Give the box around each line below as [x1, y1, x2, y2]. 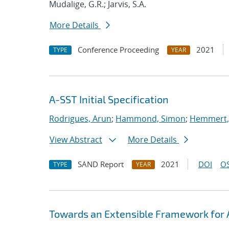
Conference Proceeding [78, 44, 159, 55]
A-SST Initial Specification [49, 93, 169, 105]
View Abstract [50, 134, 102, 145]
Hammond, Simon [116, 113, 186, 124]
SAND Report [78, 159, 124, 169]
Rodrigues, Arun [49, 113, 111, 124]
